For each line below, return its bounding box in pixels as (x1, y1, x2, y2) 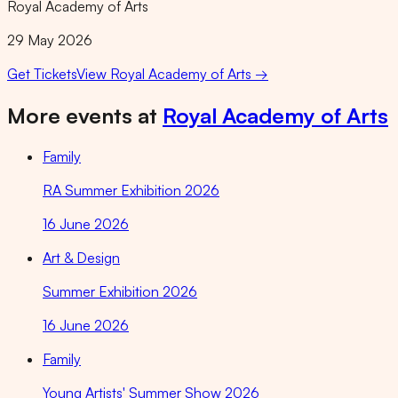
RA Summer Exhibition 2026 (43, 181, 219, 200)
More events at (7, 101, 157, 129)
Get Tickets (7, 64, 76, 83)
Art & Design (43, 249, 120, 267)
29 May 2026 (7, 30, 92, 49)
